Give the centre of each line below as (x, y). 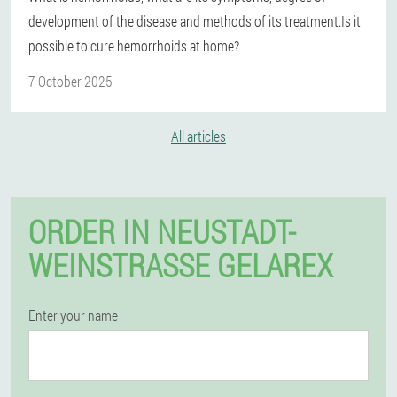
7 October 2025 (70, 81)
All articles (198, 136)
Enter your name (73, 315)
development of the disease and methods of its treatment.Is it (195, 21)
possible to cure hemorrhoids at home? (134, 46)
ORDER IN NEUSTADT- (162, 231)
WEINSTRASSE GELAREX (181, 265)
